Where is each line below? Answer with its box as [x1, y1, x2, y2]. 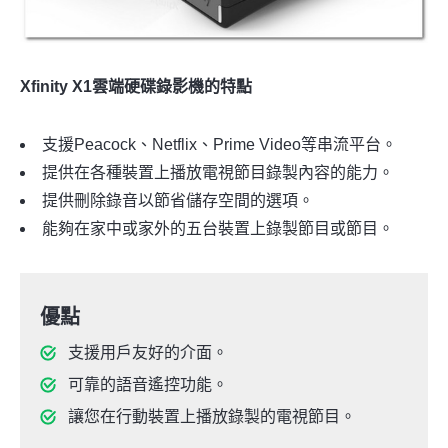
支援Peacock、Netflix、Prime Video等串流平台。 [42, 135, 397, 153]
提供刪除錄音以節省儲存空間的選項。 [42, 191, 314, 209]
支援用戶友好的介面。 [68, 343, 228, 361]
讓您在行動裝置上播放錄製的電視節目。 [68, 407, 356, 425]
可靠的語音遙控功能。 [68, 375, 228, 393]
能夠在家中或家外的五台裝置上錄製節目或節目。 [42, 219, 394, 237]
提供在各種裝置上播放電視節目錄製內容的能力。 [42, 163, 394, 181]
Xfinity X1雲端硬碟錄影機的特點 [20, 77, 252, 95]
